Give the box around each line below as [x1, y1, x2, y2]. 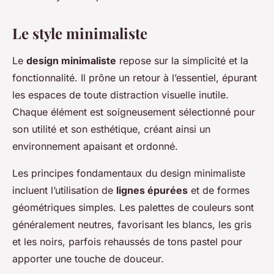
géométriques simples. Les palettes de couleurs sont [12, 201, 254, 214]
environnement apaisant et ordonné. [12, 140, 178, 153]
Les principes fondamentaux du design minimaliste [12, 167, 245, 180]
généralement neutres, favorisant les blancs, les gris [12, 218, 251, 231]
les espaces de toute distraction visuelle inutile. [12, 89, 229, 102]
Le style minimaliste [12, 23, 147, 43]
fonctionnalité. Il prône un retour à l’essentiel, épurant [12, 72, 257, 84]
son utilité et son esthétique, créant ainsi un [12, 123, 210, 136]
